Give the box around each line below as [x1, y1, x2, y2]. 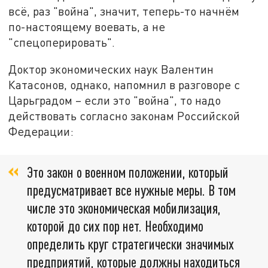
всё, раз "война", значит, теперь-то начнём [8, 4, 240, 18]
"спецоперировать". [8, 35, 115, 49]
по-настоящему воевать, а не [8, 19, 166, 33]
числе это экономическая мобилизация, [27, 199, 221, 217]
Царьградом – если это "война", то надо [8, 93, 221, 108]
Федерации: [8, 124, 74, 139]
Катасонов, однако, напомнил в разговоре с [8, 78, 240, 92]
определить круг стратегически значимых [27, 234, 234, 252]
